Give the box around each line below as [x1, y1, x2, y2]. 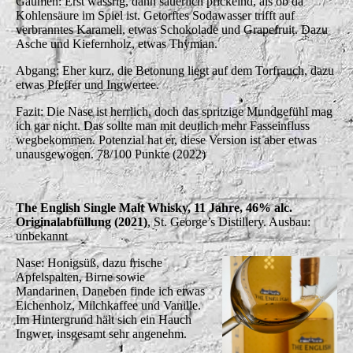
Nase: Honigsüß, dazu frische [16, 255, 162, 269]
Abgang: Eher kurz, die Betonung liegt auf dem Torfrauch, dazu [16, 63, 334, 77]
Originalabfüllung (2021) [16, 214, 147, 229]
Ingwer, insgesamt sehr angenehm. [16, 326, 187, 340]
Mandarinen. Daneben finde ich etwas [16, 284, 205, 298]
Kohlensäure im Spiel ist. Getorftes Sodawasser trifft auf [16, 8, 295, 22]
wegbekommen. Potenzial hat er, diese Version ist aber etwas [16, 132, 317, 147]
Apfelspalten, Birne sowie [16, 269, 145, 284]
